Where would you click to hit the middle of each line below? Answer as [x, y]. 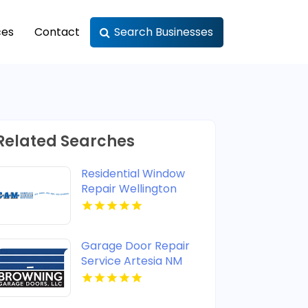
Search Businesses [163, 32]
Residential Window [133, 173]
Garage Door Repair [136, 245]
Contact [57, 32]
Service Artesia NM [132, 261]
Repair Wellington [129, 188]
